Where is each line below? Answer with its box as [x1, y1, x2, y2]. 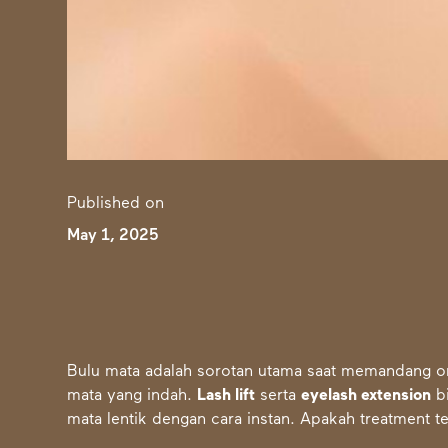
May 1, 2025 [67, 228, 159, 245]
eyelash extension [301, 388, 432, 405]
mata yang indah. [67, 388, 198, 405]
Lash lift [197, 388, 256, 405]
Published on [67, 196, 165, 213]
